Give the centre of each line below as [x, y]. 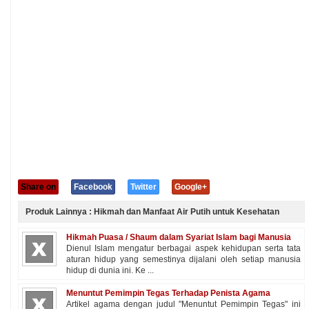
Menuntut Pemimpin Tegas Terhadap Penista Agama [168, 293]
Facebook [93, 187]
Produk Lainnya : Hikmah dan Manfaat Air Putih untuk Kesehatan [152, 212]
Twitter [143, 187]
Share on [38, 187]
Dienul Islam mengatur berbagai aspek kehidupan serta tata [183, 248]
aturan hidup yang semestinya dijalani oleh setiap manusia [183, 259]
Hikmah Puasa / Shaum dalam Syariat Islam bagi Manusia [179, 237]
